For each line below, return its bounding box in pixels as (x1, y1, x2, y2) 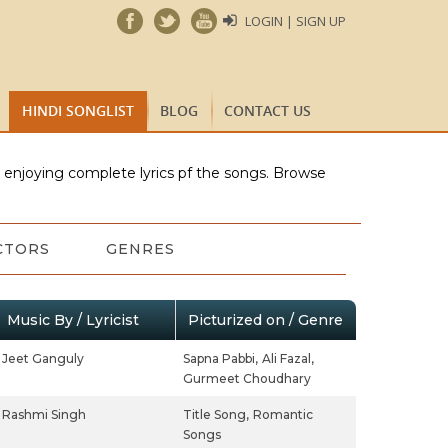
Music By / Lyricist (6, 311, 139, 329)
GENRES (105, 240, 175, 258)
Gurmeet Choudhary (182, 371, 311, 386)
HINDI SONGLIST (22, 101, 134, 120)
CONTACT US (224, 101, 311, 120)
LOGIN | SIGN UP (245, 12, 346, 30)
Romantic (252, 407, 313, 422)
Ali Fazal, (261, 351, 314, 366)
